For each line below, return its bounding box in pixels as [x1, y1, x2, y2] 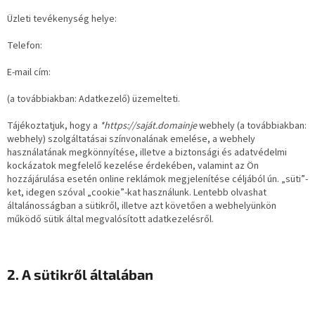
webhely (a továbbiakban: [199, 118, 307, 133]
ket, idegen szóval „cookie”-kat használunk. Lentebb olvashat [7, 185, 266, 200]
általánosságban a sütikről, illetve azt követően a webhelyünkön [7, 198, 276, 213]
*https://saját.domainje [100, 118, 199, 133]
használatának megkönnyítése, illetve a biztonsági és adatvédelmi [7, 145, 287, 160]
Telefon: [7, 38, 44, 53]
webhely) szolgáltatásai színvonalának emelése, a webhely [7, 131, 255, 146]
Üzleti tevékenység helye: [7, 11, 119, 26]
